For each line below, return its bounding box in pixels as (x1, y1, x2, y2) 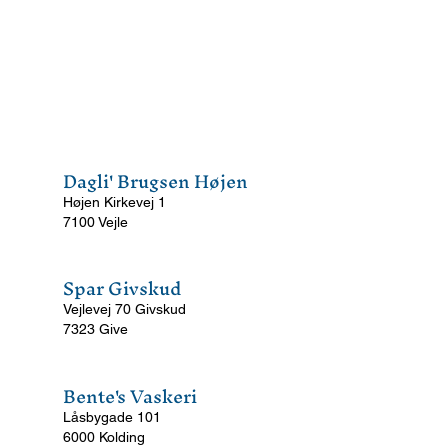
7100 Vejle (63, 214, 128, 230)
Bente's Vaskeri (63, 376, 197, 417)
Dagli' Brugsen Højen (63, 161, 248, 202)
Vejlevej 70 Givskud (63, 301, 186, 317)
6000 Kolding (63, 429, 145, 445)
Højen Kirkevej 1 (63, 194, 166, 210)
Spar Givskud (63, 268, 181, 309)
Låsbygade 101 (63, 409, 161, 425)
